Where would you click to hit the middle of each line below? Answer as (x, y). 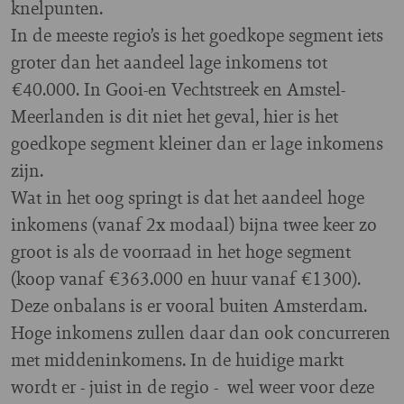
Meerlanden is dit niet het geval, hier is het (174, 115)
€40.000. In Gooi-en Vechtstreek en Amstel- (178, 88)
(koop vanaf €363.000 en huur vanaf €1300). (186, 278)
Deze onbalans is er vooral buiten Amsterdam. (189, 305)
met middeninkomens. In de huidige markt (177, 359)
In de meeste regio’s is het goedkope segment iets (197, 34)
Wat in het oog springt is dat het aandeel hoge (188, 197)
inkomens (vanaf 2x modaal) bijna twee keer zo (194, 224)
